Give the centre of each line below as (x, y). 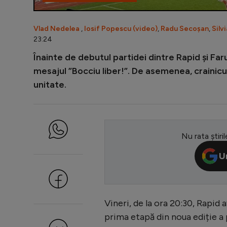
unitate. (50, 84)
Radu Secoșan (185, 28)
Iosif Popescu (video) (121, 28)
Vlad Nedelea (56, 28)
